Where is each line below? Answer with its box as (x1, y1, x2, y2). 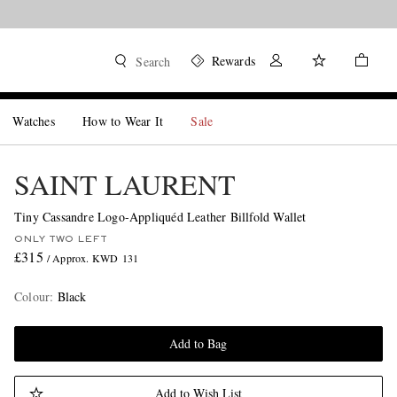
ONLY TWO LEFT (13, 235, 107, 244)
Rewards (211, 52, 255, 69)
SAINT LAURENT (13, 165, 236, 203)
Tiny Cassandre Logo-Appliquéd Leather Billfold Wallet (13, 208, 307, 225)
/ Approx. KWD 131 (46, 251, 139, 265)
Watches (12, 113, 55, 129)
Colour (13, 288, 51, 305)
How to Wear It (82, 113, 164, 129)
